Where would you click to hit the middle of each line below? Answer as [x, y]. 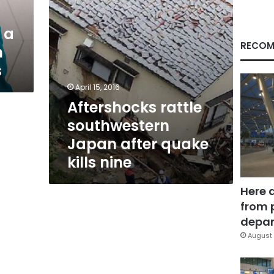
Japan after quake [138, 144]
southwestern [118, 126]
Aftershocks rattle [134, 107]
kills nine [99, 162]
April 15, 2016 [97, 87]
